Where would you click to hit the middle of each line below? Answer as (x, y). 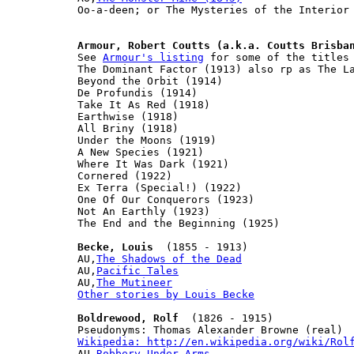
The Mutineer (134, 282)
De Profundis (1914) (137, 92)
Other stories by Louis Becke (166, 294)
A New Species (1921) (141, 152)
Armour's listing (153, 57)
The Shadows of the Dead (169, 258)
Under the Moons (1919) (147, 140)
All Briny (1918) (128, 128)
